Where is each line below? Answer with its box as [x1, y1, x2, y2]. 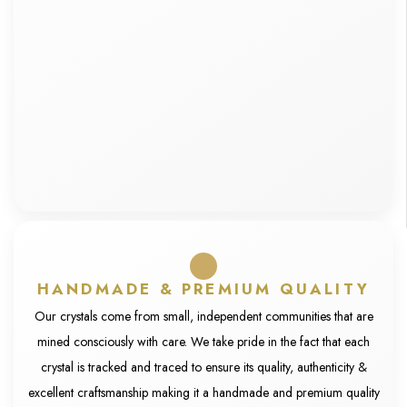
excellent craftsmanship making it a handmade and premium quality [27, 383, 380, 402]
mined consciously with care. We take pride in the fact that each [37, 333, 370, 351]
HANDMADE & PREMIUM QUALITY [36, 278, 371, 300]
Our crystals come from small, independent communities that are [34, 307, 373, 325]
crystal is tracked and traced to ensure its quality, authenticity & [40, 358, 367, 376]
